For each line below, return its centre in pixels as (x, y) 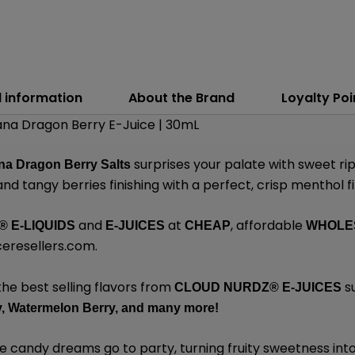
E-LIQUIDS (42, 226)
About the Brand (182, 97)
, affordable (269, 226)
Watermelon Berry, (63, 307)
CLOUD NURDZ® (227, 287)
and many (153, 307)
